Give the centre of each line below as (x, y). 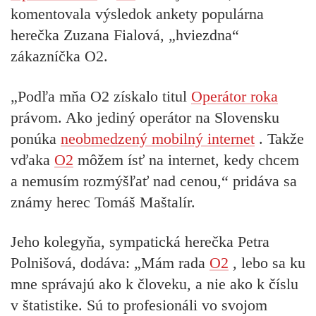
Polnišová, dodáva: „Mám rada (110, 262)
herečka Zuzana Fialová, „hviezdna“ (125, 35)
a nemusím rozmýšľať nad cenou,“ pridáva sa (154, 181)
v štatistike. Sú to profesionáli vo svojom (139, 305)
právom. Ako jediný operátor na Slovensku (145, 117)
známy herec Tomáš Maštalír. (103, 202)
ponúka (36, 138)
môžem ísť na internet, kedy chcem (186, 159)
